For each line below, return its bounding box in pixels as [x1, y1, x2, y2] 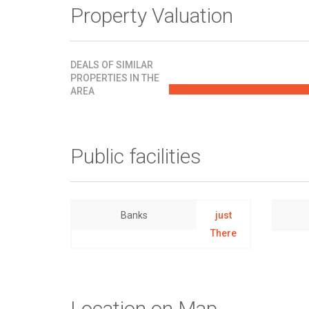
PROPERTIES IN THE [70, 72, 159, 83]
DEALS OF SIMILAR [70, 59, 153, 70]
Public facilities [70, 144, 201, 168]
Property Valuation [70, 3, 233, 28]
